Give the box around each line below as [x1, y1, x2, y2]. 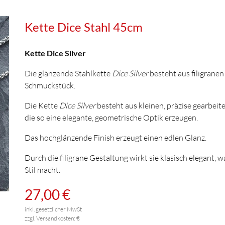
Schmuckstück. [25, 80, 75, 90]
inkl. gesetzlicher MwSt [25, 205, 82, 213]
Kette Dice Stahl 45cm [25, 20, 143, 34]
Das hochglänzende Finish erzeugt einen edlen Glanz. [25, 133, 206, 143]
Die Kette [25, 100, 59, 110]
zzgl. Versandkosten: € [25, 214, 80, 222]
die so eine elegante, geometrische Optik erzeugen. [25, 113, 198, 123]
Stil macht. [25, 165, 62, 175]
